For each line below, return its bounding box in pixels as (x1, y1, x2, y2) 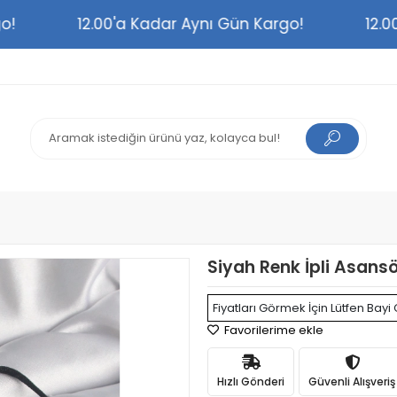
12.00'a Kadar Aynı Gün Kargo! (95, 13, 322, 35)
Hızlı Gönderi (217, 373, 284, 389)
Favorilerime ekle (222, 322, 323, 339)
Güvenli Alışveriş (308, 373, 395, 389)
